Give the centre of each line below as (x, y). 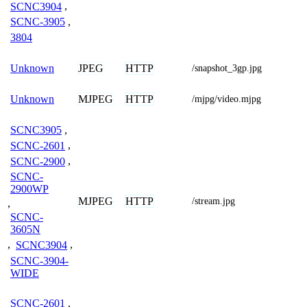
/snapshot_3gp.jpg (227, 68)
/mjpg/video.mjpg (226, 99)
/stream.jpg (213, 201)
